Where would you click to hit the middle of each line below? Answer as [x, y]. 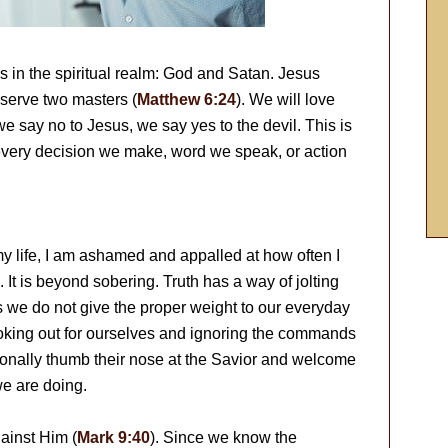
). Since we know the [223, 437]
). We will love [285, 99]
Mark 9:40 [113, 437]
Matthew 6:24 [186, 99]
